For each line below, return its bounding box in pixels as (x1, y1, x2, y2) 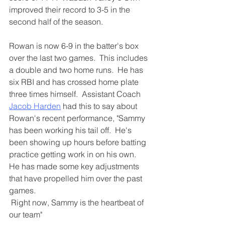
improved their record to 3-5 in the (9, 4, 132, 15)
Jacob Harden (9, 100, 61, 111)
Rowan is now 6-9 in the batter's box (9, 40, 141, 51)
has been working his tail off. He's (9, 125, 134, 135)
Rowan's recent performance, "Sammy (9, 113, 147, 123)
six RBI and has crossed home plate (9, 76, 141, 87)
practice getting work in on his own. (9, 149, 140, 159)
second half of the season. (9, 16, 103, 27)
